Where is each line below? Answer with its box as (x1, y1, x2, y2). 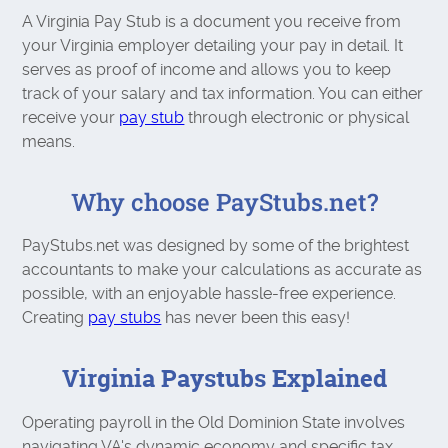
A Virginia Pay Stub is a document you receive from (22, 11, 402, 31)
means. (22, 131, 76, 151)
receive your (22, 107, 120, 127)
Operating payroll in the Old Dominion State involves (22, 412, 406, 432)
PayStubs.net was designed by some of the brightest (22, 235, 410, 255)
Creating (22, 307, 89, 327)
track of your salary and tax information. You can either (22, 83, 424, 103)
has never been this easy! (161, 307, 351, 327)
